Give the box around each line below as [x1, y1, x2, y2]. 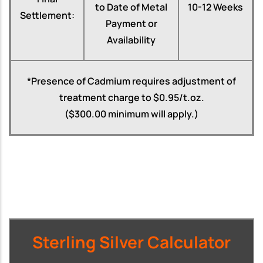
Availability [107, 33, 156, 46]
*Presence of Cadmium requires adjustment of [27, 74, 236, 87]
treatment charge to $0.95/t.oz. [59, 90, 204, 104]
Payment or [105, 16, 157, 30]
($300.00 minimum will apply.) [65, 107, 198, 120]
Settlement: [20, 8, 75, 22]
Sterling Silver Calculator [32, 230, 231, 253]
